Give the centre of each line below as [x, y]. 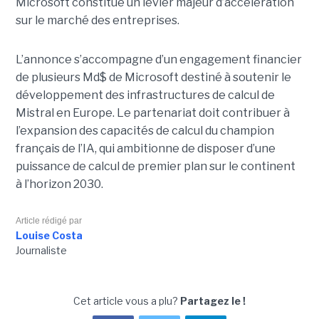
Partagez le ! [213, 300]
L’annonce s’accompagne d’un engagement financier [158, 59]
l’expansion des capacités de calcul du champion [145, 130]
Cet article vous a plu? [127, 300]
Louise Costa [49, 235]
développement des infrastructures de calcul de [145, 95]
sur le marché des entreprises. [97, 20]
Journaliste [41, 250]
